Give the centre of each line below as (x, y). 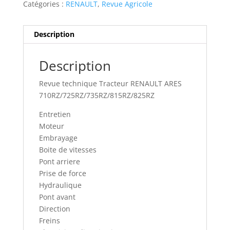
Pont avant (57, 197)
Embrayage (58, 138)
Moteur (51, 126)
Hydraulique (60, 185)
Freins (49, 221)
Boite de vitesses (68, 150)
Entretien (55, 114)
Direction (54, 209)
